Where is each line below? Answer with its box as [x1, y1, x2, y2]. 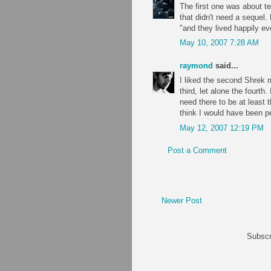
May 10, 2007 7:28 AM [180, 38, 259, 48]
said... [213, 60, 238, 70]
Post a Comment [168, 146, 227, 155]
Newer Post [162, 195, 202, 205]
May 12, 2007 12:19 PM [180, 123, 264, 132]
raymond [180, 60, 213, 70]
